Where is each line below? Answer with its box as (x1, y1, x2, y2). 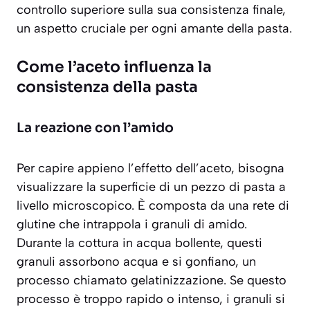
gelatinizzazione (131, 273, 224, 289)
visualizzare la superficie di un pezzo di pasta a (17, 179, 286, 195)
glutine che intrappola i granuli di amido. (17, 217, 247, 232)
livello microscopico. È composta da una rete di (17, 198, 289, 214)
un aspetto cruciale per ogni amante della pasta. (17, 21, 292, 37)
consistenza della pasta (17, 77, 198, 97)
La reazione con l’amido (17, 120, 174, 137)
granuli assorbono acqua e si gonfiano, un (17, 254, 256, 270)
